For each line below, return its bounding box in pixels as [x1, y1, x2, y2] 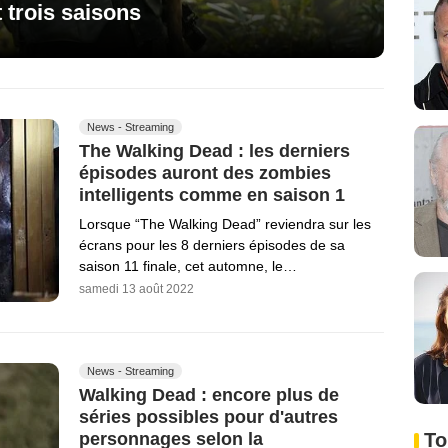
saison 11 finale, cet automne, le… [79, 257, 297, 274]
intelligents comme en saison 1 [79, 184, 345, 205]
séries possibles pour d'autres [79, 406, 338, 427]
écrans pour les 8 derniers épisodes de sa [79, 236, 345, 253]
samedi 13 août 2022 [79, 281, 194, 296]
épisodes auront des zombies [79, 162, 331, 183]
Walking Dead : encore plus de [79, 385, 339, 405]
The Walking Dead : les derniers [79, 141, 350, 162]
